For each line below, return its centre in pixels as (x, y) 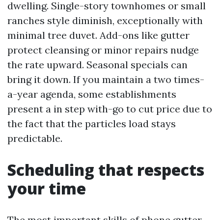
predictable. (35, 138)
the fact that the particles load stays (92, 124)
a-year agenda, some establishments (92, 94)
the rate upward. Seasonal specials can (97, 65)
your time (47, 188)
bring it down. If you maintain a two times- (106, 79)
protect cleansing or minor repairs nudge (103, 50)
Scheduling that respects (106, 170)
